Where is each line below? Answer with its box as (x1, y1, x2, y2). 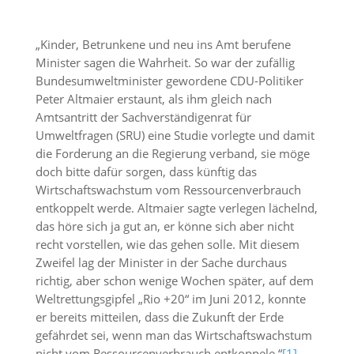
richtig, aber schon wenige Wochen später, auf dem (35, 273, 314, 288)
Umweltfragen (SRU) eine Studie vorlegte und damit (35, 127, 314, 143)
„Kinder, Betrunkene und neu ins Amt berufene (35, 36, 291, 52)
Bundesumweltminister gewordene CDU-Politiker (35, 73, 303, 88)
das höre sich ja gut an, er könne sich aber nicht (35, 218, 294, 234)
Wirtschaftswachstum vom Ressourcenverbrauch (35, 182, 301, 198)
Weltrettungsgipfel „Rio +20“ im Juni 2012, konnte (35, 291, 306, 307)
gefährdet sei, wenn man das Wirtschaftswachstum (35, 327, 312, 343)
